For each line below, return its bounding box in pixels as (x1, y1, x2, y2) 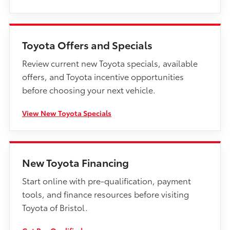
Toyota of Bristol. (22, 201, 88, 214)
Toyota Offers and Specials (22, 37, 152, 52)
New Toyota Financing (22, 155, 129, 170)
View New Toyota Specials (22, 108, 111, 119)
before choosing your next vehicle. (22, 84, 156, 96)
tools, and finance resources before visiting (22, 188, 189, 200)
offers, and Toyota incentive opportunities (22, 70, 184, 83)
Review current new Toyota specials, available (22, 57, 198, 69)
